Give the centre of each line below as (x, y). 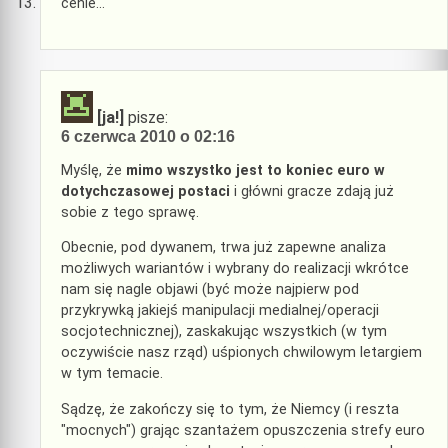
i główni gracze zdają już (312, 192)
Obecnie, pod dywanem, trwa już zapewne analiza (223, 248)
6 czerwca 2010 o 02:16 (148, 136)
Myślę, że (93, 171)
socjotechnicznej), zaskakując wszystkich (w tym (224, 332)
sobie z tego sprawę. (130, 213)
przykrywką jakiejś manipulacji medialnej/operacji (220, 311)
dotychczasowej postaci (145, 192)
